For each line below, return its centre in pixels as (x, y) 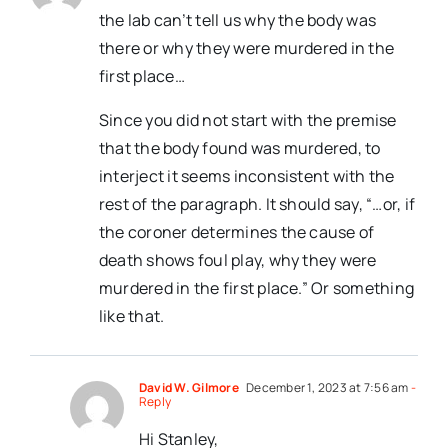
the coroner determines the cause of (237, 231)
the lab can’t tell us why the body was (238, 19)
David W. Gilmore (189, 387)
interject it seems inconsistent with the (247, 175)
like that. (132, 315)
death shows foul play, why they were (238, 259)
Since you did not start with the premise (248, 119)
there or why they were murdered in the (247, 47)
